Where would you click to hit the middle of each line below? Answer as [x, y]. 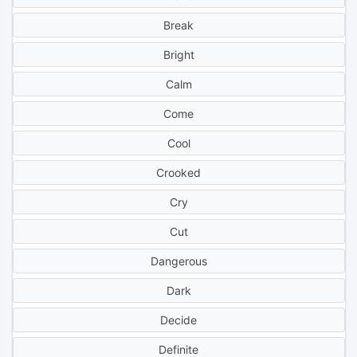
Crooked [178, 173]
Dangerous [178, 261]
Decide [178, 320]
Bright [178, 55]
